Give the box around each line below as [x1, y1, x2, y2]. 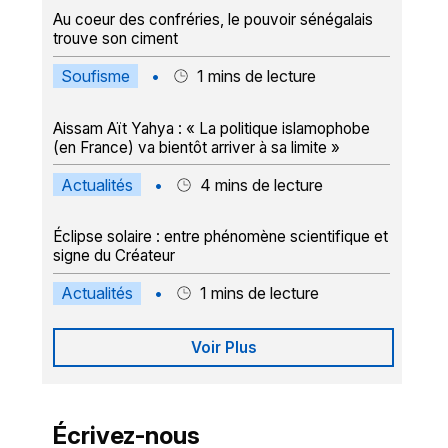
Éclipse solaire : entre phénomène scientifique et [53, 227, 389, 247]
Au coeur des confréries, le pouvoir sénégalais [53, 10, 374, 30]
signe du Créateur [53, 246, 176, 266]
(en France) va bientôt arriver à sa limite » [53, 137, 341, 157]
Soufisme [61, 66, 131, 87]
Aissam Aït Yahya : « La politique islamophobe [53, 118, 371, 138]
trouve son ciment [53, 29, 179, 49]
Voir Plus [190, 338, 257, 358]
